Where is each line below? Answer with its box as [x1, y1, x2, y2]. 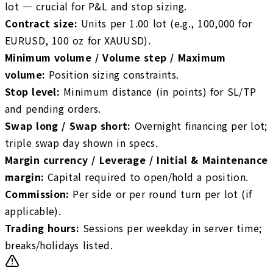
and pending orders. [5, 101, 101, 116]
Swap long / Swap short [5, 118, 128, 133]
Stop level [5, 83, 57, 99]
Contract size [5, 15, 74, 30]
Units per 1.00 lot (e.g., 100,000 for [81, 15, 252, 30]
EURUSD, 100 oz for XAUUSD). [5, 32, 151, 48]
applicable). [5, 203, 61, 218]
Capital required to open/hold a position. [48, 169, 249, 184]
